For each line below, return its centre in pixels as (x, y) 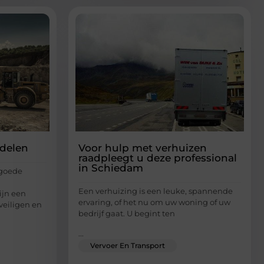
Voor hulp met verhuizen (143, 148)
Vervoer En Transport (128, 245)
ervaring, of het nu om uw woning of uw (154, 202)
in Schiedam (111, 168)
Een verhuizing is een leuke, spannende (156, 191)
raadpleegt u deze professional (158, 158)
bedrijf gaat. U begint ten (127, 214)
